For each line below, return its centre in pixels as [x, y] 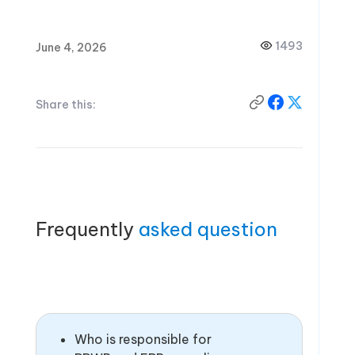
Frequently [84, 229]
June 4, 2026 [71, 47]
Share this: [65, 104]
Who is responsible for [143, 339]
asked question [208, 229]
